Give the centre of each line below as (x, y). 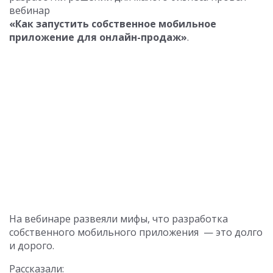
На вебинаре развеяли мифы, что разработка (119, 219)
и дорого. (32, 246)
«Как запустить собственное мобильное (113, 24)
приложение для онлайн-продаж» (98, 37)
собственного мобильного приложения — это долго (136, 232)
